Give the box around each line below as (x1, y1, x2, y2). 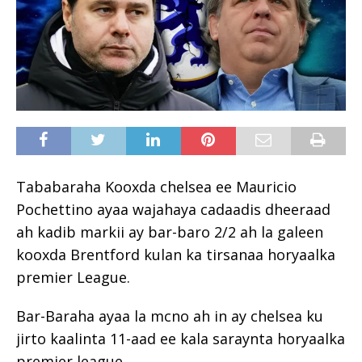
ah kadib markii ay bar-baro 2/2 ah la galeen (16, 221, 323, 242)
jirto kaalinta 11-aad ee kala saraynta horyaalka (16, 328, 345, 348)
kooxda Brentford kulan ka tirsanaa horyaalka (16, 244, 335, 264)
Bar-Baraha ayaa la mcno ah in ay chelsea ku (16, 305, 323, 326)
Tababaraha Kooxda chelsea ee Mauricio (16, 176, 297, 196)
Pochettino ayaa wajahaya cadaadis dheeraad (16, 199, 330, 219)
